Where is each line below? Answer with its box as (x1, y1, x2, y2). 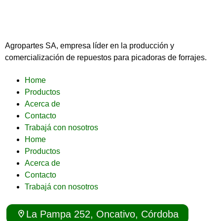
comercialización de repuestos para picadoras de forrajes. (5, 53, 209, 62)
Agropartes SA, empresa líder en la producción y (5, 41, 174, 50)
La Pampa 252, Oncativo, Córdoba (26, 208, 179, 220)
